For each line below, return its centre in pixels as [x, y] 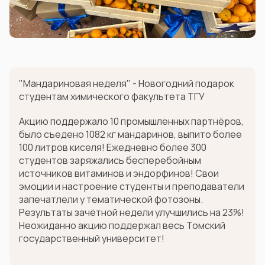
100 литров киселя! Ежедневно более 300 [113, 147]
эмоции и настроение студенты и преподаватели [132, 186]
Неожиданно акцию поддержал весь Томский [122, 225]
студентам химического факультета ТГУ [112, 96]
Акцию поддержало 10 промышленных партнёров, [131, 121]
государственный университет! [92, 238]
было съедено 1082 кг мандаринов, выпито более [130, 134]
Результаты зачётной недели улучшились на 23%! [132, 212]
